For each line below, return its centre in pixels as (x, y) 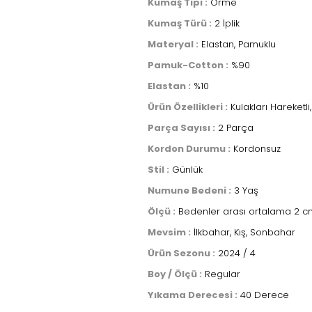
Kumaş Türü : (180, 23)
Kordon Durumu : (189, 149)
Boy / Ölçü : (175, 274)
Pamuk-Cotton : (188, 65)
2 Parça (234, 128)
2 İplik (226, 23)
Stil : (158, 170)
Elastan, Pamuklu (237, 44)
